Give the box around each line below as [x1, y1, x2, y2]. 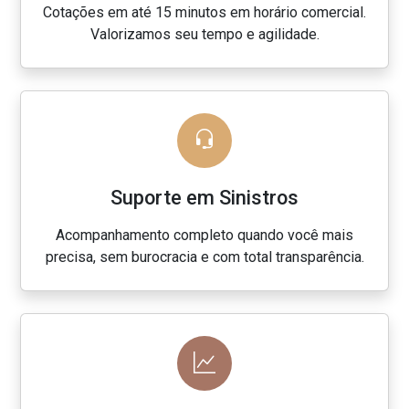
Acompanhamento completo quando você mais [56, 226, 353, 244]
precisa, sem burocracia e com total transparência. [45, 248, 364, 266]
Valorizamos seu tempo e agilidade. [89, 26, 320, 43]
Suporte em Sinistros [110, 186, 299, 209]
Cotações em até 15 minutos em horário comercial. [43, 4, 366, 21]
